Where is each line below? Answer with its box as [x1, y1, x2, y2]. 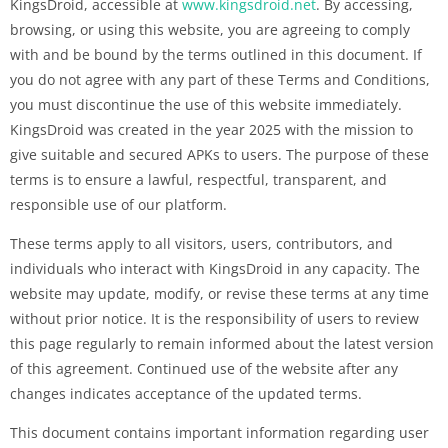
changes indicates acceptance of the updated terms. [10, 383, 362, 403]
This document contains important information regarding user [10, 422, 429, 442]
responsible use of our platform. [10, 194, 227, 214]
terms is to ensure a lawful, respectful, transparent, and [10, 169, 387, 189]
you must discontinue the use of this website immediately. [10, 94, 402, 114]
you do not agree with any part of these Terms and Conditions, [10, 69, 430, 89]
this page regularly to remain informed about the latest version [10, 333, 434, 353]
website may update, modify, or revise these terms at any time [10, 283, 429, 303]
